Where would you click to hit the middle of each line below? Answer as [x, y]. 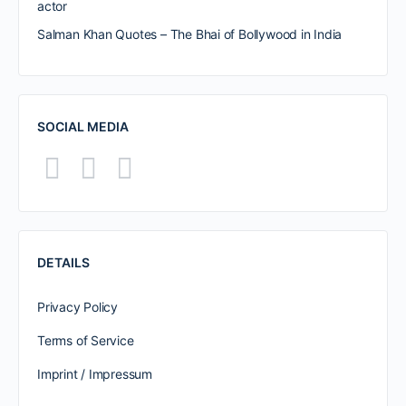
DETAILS [63, 262]
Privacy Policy [78, 307]
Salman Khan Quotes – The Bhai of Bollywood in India [190, 34]
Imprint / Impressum [95, 374]
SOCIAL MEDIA [83, 126]
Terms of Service [86, 340]
